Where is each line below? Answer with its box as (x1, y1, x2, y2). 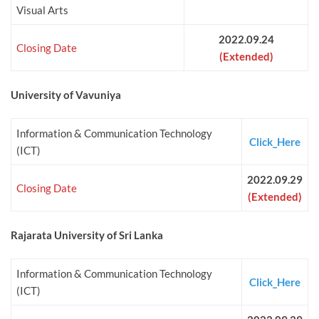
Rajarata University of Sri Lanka (11, 229, 163, 242)
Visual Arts (16, 4, 68, 17)
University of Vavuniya (11, 88, 121, 102)
